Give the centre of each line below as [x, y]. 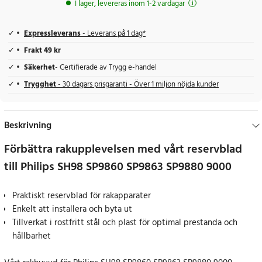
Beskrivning [28, 126]
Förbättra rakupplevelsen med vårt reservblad [123, 150]
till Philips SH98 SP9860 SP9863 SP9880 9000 [118, 168]
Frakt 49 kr [42, 51]
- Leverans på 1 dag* [113, 34]
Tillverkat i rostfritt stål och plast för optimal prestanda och [125, 223]
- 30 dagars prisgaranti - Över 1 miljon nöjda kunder [138, 85]
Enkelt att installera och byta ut [72, 210]
